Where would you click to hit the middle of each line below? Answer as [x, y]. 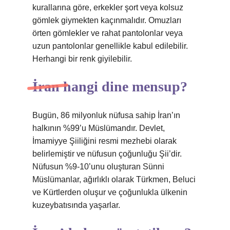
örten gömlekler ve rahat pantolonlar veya [108, 33]
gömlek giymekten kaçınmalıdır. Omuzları [107, 20]
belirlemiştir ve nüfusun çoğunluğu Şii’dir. [107, 154]
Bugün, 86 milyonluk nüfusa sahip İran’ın [106, 115]
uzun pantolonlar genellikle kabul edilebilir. [110, 46]
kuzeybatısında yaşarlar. [76, 205]
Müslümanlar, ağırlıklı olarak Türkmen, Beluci [114, 179]
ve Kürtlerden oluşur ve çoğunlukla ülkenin [110, 192]
